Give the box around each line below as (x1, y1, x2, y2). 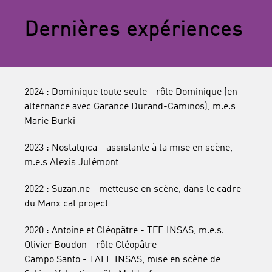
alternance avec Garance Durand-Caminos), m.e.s (24, 102, 236, 112)
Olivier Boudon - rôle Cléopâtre (24, 240, 157, 250)
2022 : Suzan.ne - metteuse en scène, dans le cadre (24, 185, 241, 194)
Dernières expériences (24, 20, 243, 41)
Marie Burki (24, 117, 75, 126)
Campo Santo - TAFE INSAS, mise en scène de (24, 255, 220, 265)
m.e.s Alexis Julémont (24, 158, 118, 168)
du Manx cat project (24, 199, 108, 209)
